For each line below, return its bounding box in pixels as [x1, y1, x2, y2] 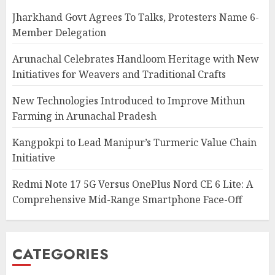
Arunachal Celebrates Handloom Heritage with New [12, 52, 259, 66]
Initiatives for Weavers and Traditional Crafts [12, 67, 226, 81]
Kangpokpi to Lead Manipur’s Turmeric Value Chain [12, 135, 257, 149]
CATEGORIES [12, 242, 109, 265]
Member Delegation [12, 25, 106, 39]
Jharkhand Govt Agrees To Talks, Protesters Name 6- [12, 10, 259, 24]
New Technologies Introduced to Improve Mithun [12, 93, 245, 107]
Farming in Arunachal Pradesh [12, 109, 157, 123]
